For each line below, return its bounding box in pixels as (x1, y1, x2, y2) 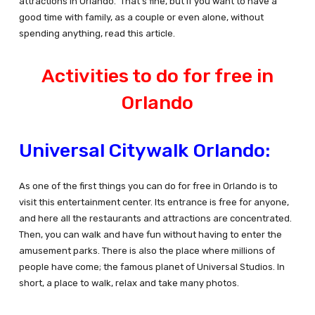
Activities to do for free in (41, 65, 274, 88)
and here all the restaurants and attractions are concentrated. (18, 213, 292, 224)
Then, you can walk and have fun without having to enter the (18, 229, 282, 240)
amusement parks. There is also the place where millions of (18, 245, 275, 257)
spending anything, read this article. (18, 28, 175, 39)
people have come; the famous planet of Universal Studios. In (18, 262, 285, 273)
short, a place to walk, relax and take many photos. (18, 278, 239, 289)
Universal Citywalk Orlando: (18, 139, 270, 162)
